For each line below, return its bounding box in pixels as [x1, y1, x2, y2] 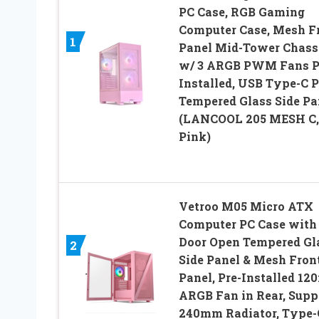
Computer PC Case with [178, 216, 317, 231]
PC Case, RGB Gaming [178, 4, 305, 19]
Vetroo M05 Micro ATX [178, 198, 313, 214]
